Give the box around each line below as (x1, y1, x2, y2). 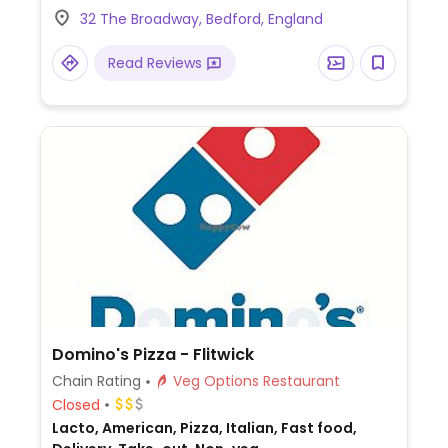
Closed (51, 394, 100, 415)
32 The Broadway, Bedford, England (79, 9, 323, 29)
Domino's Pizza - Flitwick (51, 343, 254, 366)
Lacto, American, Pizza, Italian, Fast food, (51, 418, 357, 438)
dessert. (51, 13, 115, 36)
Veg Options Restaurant (262, 371, 340, 391)
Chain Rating (51, 371, 141, 391)
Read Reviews (107, 53, 206, 73)
